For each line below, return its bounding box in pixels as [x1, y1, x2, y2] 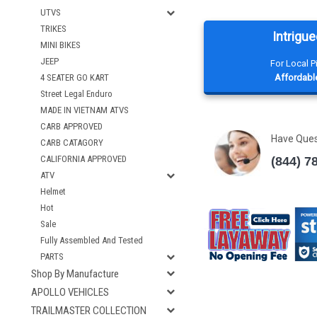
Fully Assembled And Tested [40, 235, 143, 246]
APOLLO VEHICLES [31, 286, 109, 299]
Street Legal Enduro [40, 88, 113, 99]
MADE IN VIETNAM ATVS [40, 105, 129, 115]
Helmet [40, 186, 66, 197]
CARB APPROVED [40, 121, 103, 132]
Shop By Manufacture [31, 267, 119, 280]
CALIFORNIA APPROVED [40, 154, 127, 164]
